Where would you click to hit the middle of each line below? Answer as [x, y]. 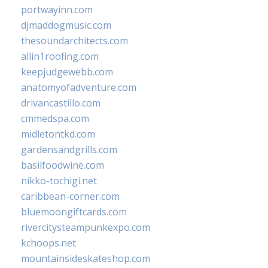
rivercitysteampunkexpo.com [86, 227]
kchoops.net [48, 243]
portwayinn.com [57, 9]
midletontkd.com [58, 134]
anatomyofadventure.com [79, 87]
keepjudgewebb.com [67, 71]
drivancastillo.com [61, 103]
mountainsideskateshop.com [86, 258]
